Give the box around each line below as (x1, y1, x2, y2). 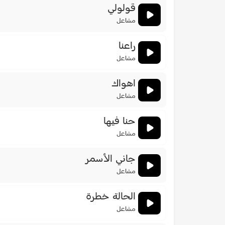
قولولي (107, 4, 136, 14)
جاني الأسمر (85, 154, 136, 165)
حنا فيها (103, 117, 136, 127)
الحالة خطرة (86, 192, 136, 202)
